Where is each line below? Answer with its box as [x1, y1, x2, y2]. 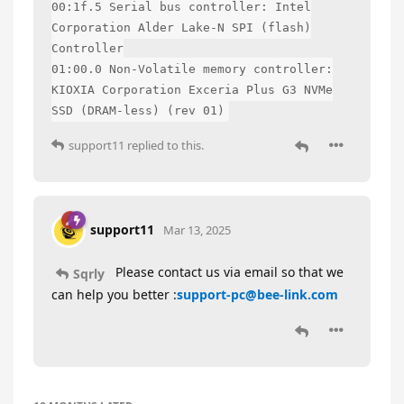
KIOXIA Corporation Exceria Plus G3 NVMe [51, 82, 333, 96]
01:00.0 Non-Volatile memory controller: [51, 61, 333, 76]
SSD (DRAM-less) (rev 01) [51, 103, 225, 117]
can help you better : [51, 285, 177, 303]
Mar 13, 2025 [163, 221, 231, 238]
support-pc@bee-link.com [177, 285, 338, 303]
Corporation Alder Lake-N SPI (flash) [51, 20, 311, 34]
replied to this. [124, 136, 204, 153]
